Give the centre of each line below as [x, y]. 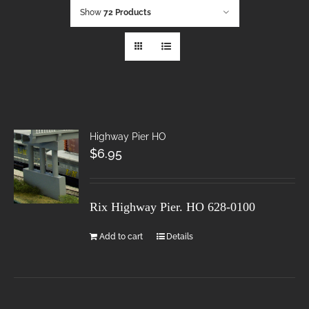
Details [180, 236]
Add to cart [121, 236]
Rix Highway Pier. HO [147, 207]
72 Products [127, 12]
